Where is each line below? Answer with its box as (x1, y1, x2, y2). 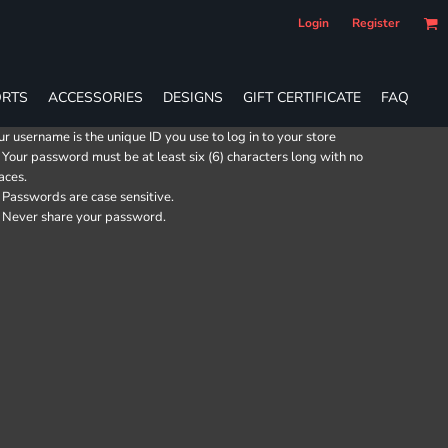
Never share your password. (2, 208, 166, 226)
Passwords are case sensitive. (2, 188, 174, 206)
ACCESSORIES (48, 87, 143, 107)
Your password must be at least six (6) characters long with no (2, 148, 363, 166)
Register (352, 15, 400, 31)
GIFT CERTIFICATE (243, 87, 361, 107)
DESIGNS (163, 87, 223, 107)
